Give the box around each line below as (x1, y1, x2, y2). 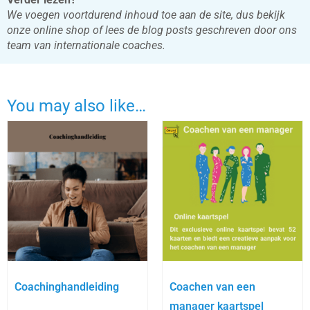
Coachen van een (170, 280, 255, 293)
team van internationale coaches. (7, 38, 165, 52)
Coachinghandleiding (15, 280, 119, 293)
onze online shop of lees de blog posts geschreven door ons (7, 23, 297, 37)
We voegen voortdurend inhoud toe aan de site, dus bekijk (7, 8, 285, 21)
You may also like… (7, 95, 146, 116)
